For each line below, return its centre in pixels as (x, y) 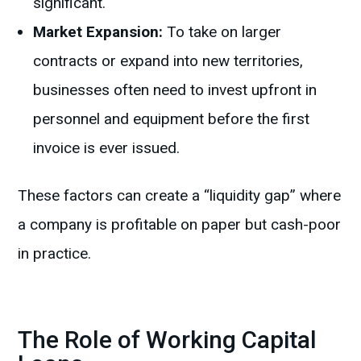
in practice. (55, 254)
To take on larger (222, 32)
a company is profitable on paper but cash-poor (180, 225)
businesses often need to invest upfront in (175, 90)
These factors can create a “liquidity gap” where (180, 196)
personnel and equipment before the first (172, 119)
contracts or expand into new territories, (168, 61)
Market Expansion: (98, 32)
